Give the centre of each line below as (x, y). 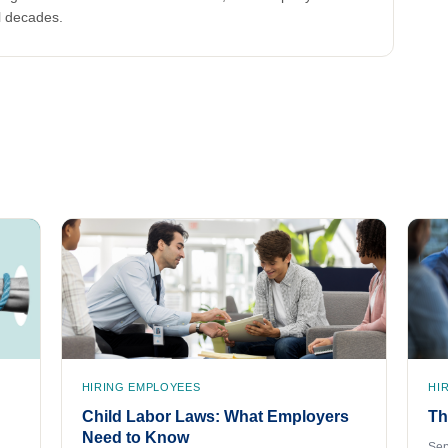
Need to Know (135, 437)
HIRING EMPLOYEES (141, 387)
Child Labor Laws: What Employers (215, 416)
